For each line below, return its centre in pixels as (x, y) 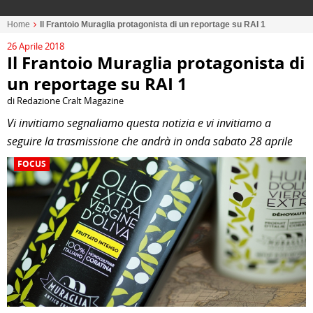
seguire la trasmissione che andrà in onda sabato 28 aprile (150, 141)
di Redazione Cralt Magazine (65, 101)
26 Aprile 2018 (36, 46)
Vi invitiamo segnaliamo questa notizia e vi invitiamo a (139, 123)
